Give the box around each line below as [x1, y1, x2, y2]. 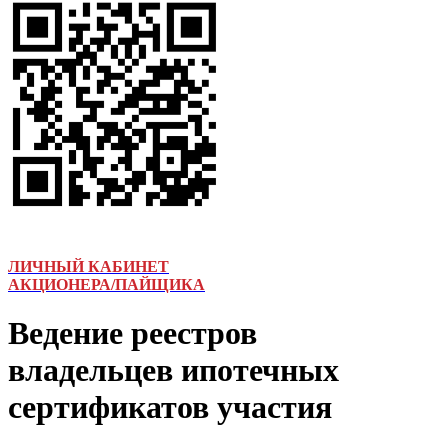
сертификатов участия [8, 389, 332, 426]
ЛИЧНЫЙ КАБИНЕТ [8, 257, 169, 275]
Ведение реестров [8, 315, 257, 352]
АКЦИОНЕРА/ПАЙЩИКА [8, 275, 205, 293]
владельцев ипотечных [8, 352, 339, 389]
